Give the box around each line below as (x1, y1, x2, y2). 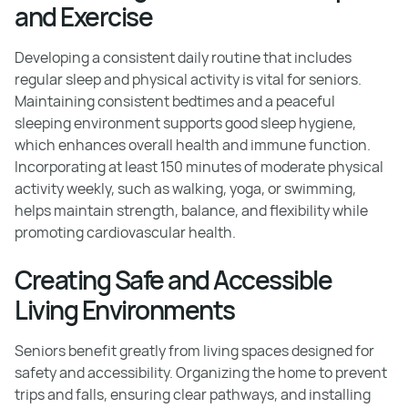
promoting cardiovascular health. (15, 222, 236, 242)
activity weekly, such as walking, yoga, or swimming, (15, 178, 356, 199)
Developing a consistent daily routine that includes (15, 47, 352, 67)
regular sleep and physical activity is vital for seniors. (15, 69, 362, 89)
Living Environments (15, 292, 235, 327)
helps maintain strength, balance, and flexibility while (15, 200, 368, 220)
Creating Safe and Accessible (15, 262, 331, 297)
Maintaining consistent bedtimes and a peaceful (15, 91, 335, 111)
